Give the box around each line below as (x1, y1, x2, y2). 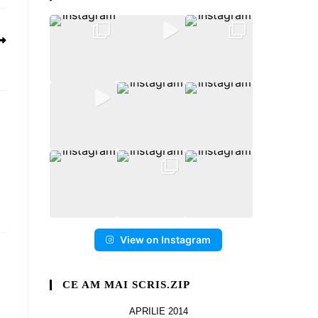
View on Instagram (120, 233, 211, 246)
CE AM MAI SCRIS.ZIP (62, 278, 190, 290)
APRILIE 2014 (128, 305, 188, 317)
